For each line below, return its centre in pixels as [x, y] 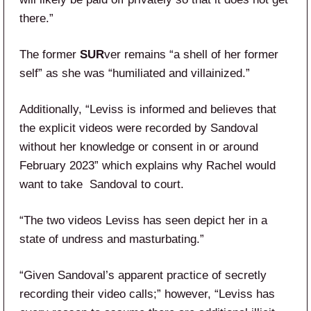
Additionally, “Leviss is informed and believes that [148, 109]
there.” [36, 18]
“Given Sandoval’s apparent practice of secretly [143, 275]
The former [50, 54]
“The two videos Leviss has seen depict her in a [143, 220]
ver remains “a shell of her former [191, 54]
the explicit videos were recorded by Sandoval [139, 128]
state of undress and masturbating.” [112, 239]
